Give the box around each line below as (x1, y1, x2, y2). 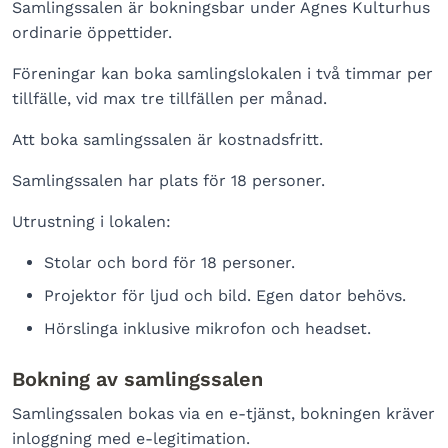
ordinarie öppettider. (12, 23, 172, 42)
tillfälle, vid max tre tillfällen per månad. (12, 89, 327, 108)
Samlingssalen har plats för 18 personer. (12, 171, 325, 190)
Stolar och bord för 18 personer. (44, 253, 295, 272)
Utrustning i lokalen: (12, 212, 171, 231)
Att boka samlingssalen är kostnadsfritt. (12, 130, 323, 149)
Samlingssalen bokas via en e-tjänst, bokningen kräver (12, 404, 435, 423)
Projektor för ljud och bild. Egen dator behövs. (44, 286, 406, 305)
